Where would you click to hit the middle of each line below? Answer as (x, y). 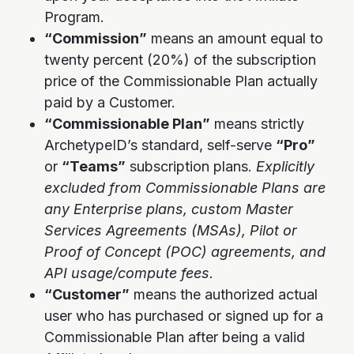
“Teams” (94, 166)
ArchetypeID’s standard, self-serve (160, 145)
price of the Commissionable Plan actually (181, 81)
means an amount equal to (235, 38)
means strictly (257, 124)
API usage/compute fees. (129, 273)
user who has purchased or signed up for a (184, 316)
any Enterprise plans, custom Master (169, 209)
